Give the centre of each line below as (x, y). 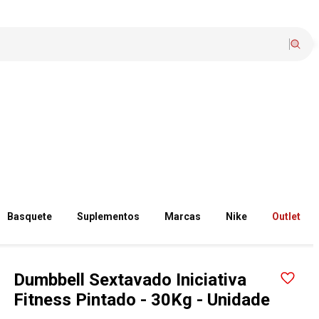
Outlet (287, 216)
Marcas (183, 216)
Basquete (30, 216)
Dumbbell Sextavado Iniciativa (130, 280)
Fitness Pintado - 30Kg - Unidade (142, 300)
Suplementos (109, 216)
